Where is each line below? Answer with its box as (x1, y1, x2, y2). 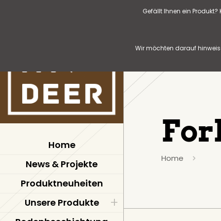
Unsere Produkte (24, 196, 99, 209)
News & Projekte (26, 158, 98, 170)
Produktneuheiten (20, 177, 103, 189)
